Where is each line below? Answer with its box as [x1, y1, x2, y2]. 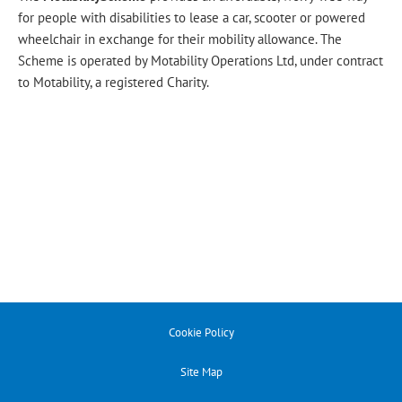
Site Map [179, 363, 223, 380]
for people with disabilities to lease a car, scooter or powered [18, 8, 365, 26]
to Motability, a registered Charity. [18, 73, 209, 91]
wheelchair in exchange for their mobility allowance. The [18, 30, 342, 48]
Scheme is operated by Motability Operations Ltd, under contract [18, 51, 383, 69]
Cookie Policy [168, 324, 234, 340]
